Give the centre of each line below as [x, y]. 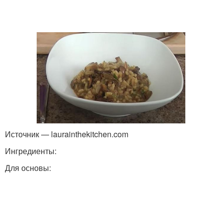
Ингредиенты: [31, 151]
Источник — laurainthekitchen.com [67, 134]
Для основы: [28, 168]
